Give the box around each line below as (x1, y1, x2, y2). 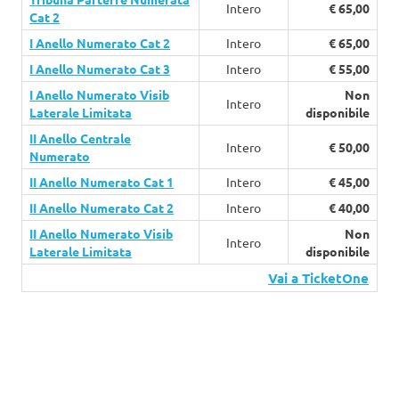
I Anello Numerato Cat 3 (29, 61, 171, 77)
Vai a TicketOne (268, 269, 370, 288)
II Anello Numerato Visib (29, 225, 174, 242)
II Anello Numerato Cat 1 (29, 174, 175, 191)
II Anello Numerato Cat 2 (29, 199, 175, 216)
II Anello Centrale (29, 130, 132, 147)
